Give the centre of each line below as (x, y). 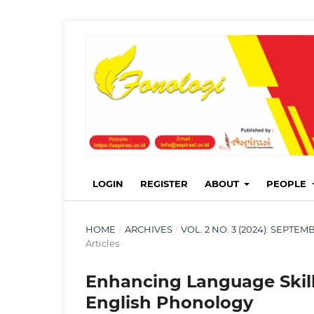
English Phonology (169, 302)
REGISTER (164, 183)
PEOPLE (288, 183)
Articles (102, 243)
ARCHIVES (148, 229)
